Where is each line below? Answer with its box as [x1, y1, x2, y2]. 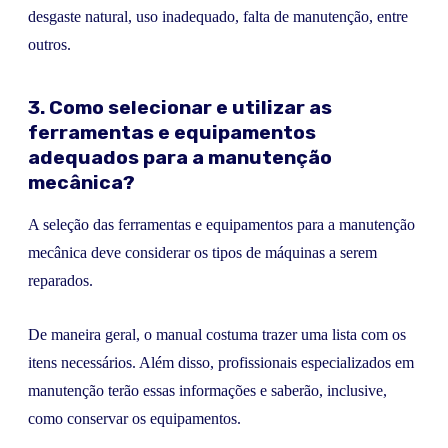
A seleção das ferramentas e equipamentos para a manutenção [28, 215, 415, 233]
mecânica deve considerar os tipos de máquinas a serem [28, 243, 377, 261]
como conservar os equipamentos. [28, 410, 241, 428]
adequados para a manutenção [28, 145, 332, 169]
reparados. [28, 271, 93, 289]
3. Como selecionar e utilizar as [28, 95, 332, 119]
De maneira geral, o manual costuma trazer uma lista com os [28, 326, 406, 344]
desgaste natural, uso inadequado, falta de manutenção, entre [28, 8, 408, 26]
